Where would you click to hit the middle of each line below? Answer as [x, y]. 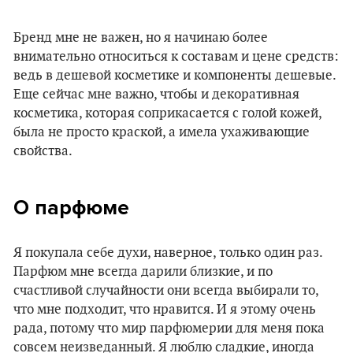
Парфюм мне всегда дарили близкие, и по [143, 271]
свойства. [43, 151]
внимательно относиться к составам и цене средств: [176, 56]
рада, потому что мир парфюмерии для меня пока [169, 328]
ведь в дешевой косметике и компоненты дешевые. [175, 75]
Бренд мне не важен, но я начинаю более [141, 37]
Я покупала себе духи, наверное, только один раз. [168, 253]
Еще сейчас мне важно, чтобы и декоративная [156, 94]
